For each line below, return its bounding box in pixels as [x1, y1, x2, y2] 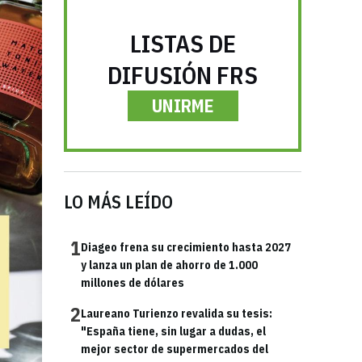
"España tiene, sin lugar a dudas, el [81, 324, 266, 339]
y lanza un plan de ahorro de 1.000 [81, 258, 258, 272]
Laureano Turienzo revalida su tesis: [81, 306, 272, 321]
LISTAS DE [129, 27, 236, 59]
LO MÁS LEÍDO [64, 190, 173, 213]
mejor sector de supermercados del [81, 342, 268, 356]
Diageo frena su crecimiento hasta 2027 [81, 240, 291, 255]
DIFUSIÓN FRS [107, 59, 258, 90]
